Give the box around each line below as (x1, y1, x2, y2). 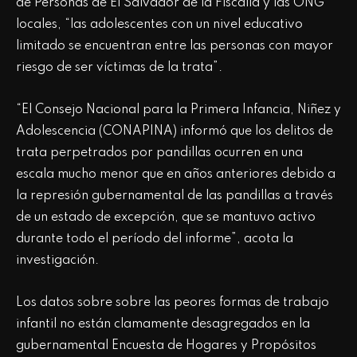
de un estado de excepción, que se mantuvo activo (16, 210, 316, 224)
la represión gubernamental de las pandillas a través (16, 189, 333, 202)
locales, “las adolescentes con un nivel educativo (16, 18, 303, 31)
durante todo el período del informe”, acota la (16, 232, 293, 245)
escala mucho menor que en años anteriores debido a (16, 167, 335, 181)
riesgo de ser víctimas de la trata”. (16, 61, 226, 74)
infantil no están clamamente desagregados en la (16, 317, 310, 331)
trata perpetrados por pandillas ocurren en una (16, 146, 303, 159)
